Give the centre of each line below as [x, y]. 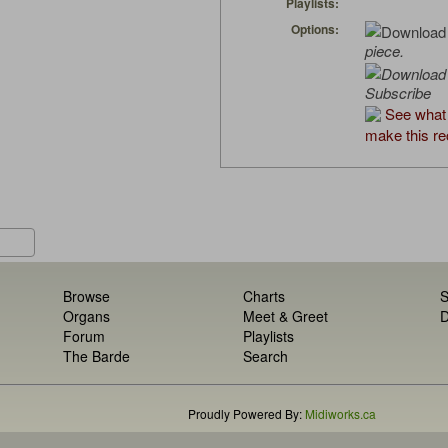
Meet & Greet [285, 316]
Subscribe [398, 93]
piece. [384, 51]
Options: [315, 29]
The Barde [97, 356]
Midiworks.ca [340, 414]
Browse [87, 296]
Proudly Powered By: [246, 414]
